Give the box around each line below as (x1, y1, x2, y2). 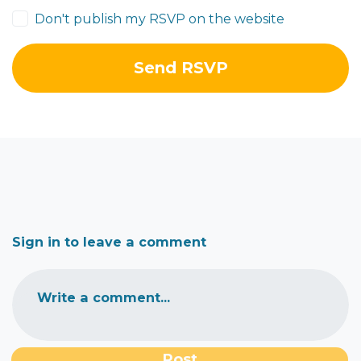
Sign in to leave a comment (12, 234, 206, 250)
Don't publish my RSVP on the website (35, 10, 285, 27)
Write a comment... (37, 289, 170, 306)
